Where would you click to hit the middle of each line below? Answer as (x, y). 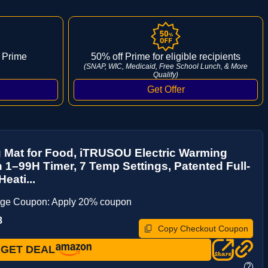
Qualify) (166, 74)
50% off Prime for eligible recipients (166, 56)
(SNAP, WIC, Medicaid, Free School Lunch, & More (166, 66)
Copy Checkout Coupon (203, 228)
